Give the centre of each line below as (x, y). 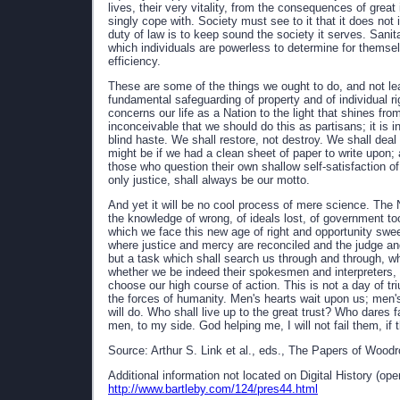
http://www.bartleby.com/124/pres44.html (213, 389)
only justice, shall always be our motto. (209, 180)
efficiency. (134, 61)
